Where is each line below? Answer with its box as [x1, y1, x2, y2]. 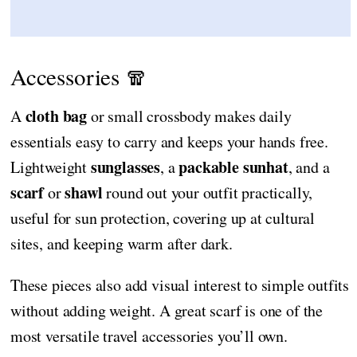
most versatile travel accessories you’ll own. [10, 324, 288, 347]
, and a [288, 155, 330, 178]
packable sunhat [178, 155, 288, 178]
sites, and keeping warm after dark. [10, 232, 233, 254]
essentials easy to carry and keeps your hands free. [10, 130, 328, 152]
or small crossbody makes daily [87, 104, 292, 127]
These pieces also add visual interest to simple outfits [10, 273, 350, 296]
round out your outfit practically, [102, 181, 313, 203]
